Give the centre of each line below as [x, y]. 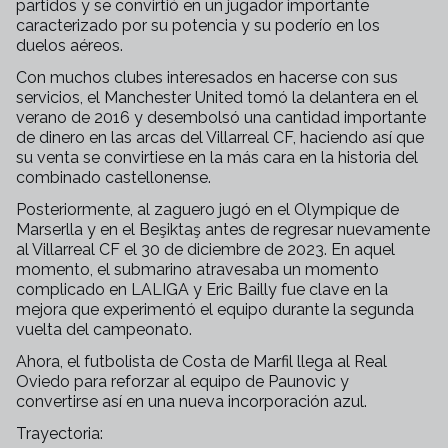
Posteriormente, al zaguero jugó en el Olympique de [207, 209]
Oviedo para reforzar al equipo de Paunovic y [182, 381]
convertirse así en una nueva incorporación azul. [191, 401]
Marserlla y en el [77, 229]
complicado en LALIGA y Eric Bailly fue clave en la [202, 289]
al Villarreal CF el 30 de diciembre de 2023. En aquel [205, 249]
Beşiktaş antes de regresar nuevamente [284, 229]
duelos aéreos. [69, 45]
